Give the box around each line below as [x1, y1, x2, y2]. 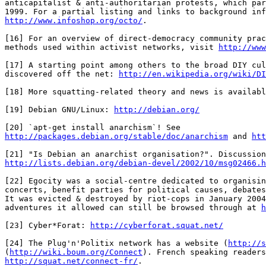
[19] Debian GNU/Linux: [5, 105, 114, 114]
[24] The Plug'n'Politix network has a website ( [5, 239, 228, 248]
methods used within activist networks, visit [5, 43, 218, 52]
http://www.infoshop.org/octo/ [5, 16, 142, 25]
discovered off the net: [5, 69, 119, 78]
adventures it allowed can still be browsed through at [5, 203, 261, 212]
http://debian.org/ [114, 105, 199, 114]
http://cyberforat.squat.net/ [90, 221, 223, 230]
